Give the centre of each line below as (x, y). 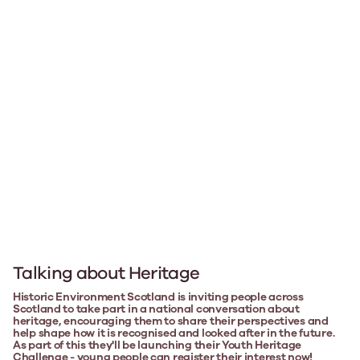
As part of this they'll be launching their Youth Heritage (157, 345)
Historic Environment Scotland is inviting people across (158, 297)
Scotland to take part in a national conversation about (156, 309)
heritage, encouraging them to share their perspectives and (171, 321)
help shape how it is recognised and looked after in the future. (174, 333)
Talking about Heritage (106, 273)
